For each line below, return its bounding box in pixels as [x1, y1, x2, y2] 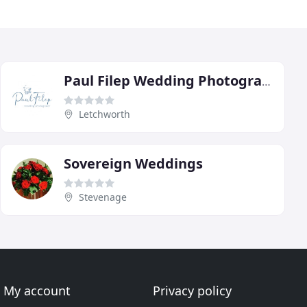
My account [3, 282, 71, 299]
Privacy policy [152, 282, 232, 299]
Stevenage [79, 190, 127, 204]
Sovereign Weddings [64, 153, 203, 173]
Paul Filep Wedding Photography [262, 73, 271, 89]
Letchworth [79, 107, 130, 121]
